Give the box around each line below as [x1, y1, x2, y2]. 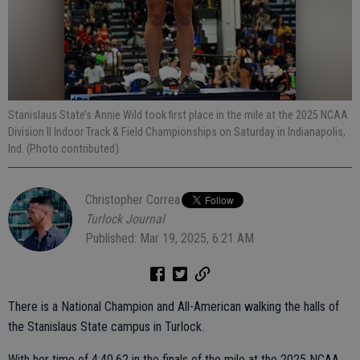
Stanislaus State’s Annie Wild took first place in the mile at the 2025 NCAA [8, 108, 348, 121]
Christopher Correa [85, 192, 180, 207]
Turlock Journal [85, 211, 165, 227]
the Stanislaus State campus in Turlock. [8, 319, 204, 334]
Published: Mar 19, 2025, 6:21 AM [85, 231, 254, 246]
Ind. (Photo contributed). [8, 142, 121, 155]
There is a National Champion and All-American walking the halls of [8, 299, 339, 314]
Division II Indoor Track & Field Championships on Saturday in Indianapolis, [8, 125, 346, 138]
